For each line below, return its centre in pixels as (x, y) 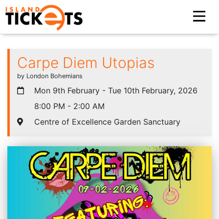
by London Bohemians (50, 76)
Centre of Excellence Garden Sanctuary (106, 121)
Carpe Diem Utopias (86, 62)
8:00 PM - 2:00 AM (68, 106)
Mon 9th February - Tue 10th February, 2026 (115, 90)
